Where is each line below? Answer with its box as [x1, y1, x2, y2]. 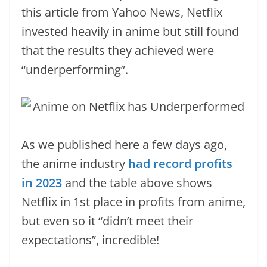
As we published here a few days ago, [21, 136, 227, 153]
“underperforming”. [21, 61, 128, 77]
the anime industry [21, 156, 128, 172]
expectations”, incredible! [21, 232, 159, 248]
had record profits [128, 156, 232, 172]
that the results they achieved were [21, 42, 214, 58]
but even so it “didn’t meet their [21, 213, 193, 229]
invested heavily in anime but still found [21, 23, 239, 39]
